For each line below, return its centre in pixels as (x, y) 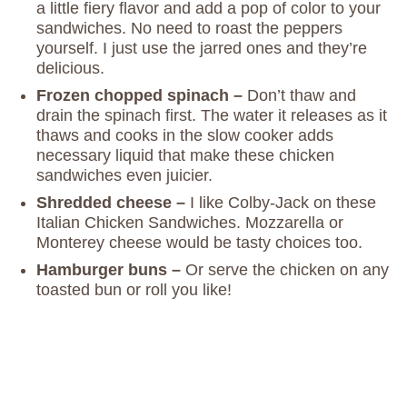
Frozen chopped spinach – (142, 96)
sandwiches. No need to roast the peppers (189, 29)
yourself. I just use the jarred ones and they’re (202, 49)
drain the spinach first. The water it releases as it (212, 116)
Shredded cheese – (113, 203)
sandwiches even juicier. (124, 176)
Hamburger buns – (111, 270)
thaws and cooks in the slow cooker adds (185, 136)
